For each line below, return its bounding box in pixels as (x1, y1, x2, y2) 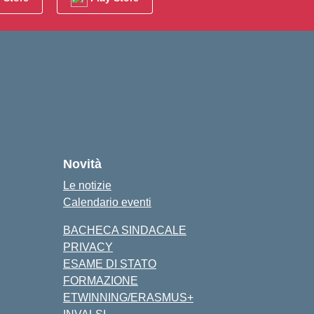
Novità (63, 157, 102, 171)
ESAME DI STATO (63, 258, 156, 270)
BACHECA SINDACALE (63, 224, 186, 236)
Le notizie (63, 179, 111, 191)
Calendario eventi (63, 196, 151, 208)
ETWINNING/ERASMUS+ (63, 292, 193, 303)
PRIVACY (63, 241, 113, 253)
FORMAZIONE (63, 275, 138, 287)
